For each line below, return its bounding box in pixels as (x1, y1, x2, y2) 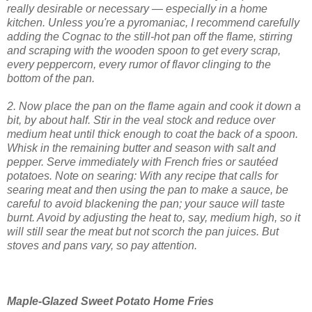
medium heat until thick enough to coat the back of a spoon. (7, 128, 298, 141)
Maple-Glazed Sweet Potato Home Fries (7, 295, 214, 308)
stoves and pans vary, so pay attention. (7, 240, 197, 252)
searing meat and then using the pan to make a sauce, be (7, 184, 288, 196)
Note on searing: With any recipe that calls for (55, 170, 278, 182)
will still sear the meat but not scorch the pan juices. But (7, 226, 279, 238)
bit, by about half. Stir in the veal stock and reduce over (7, 114, 275, 127)
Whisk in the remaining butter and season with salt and (7, 142, 276, 155)
